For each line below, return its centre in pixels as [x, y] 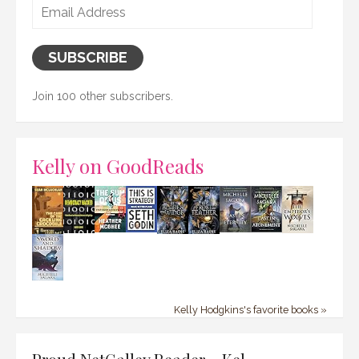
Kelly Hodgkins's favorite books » [250, 309]
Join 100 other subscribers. [103, 96]
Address [53, 24]
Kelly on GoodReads [118, 165]
